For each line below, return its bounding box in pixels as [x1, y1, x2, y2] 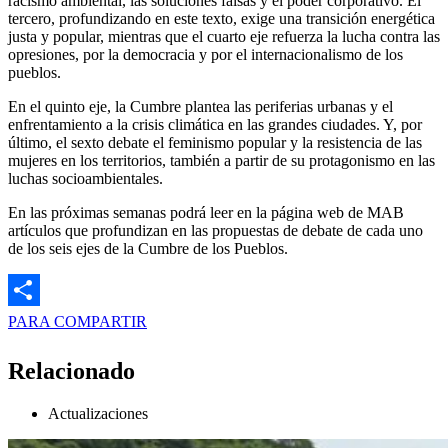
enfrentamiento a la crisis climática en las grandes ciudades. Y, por [8, 116, 422, 134]
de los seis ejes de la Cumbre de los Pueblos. [8, 240, 288, 258]
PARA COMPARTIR [8, 313, 147, 331]
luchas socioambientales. [8, 170, 163, 188]
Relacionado [8, 357, 135, 384]
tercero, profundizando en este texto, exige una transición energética [8, 10, 435, 28]
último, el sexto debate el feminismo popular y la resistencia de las [8, 134, 422, 152]
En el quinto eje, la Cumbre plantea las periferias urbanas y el [8, 98, 393, 116]
